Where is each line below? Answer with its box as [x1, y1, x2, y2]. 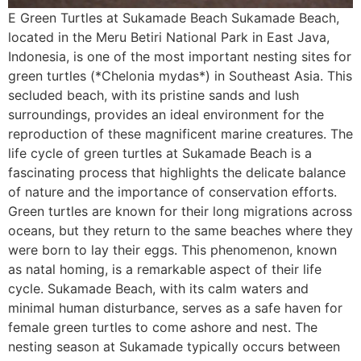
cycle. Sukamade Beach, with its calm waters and [8, 280, 309, 297]
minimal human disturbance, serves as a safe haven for [8, 300, 342, 316]
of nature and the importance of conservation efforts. [8, 184, 337, 200]
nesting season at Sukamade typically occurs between [8, 338, 340, 355]
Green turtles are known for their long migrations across [8, 203, 352, 219]
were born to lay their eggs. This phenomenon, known [8, 242, 337, 258]
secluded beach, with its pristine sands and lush [8, 87, 299, 103]
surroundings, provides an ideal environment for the [8, 106, 324, 122]
